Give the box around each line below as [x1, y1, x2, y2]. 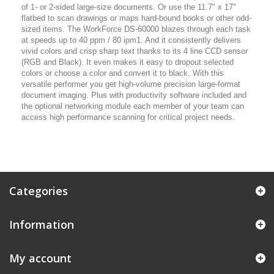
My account [9, 251, 72, 266]
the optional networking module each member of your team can [21, 102, 244, 111]
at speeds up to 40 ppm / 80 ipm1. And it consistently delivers [21, 35, 241, 45]
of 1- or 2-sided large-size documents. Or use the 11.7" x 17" [21, 2, 236, 12]
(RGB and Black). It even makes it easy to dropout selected [21, 57, 234, 67]
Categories [9, 183, 68, 199]
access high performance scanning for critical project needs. [21, 113, 235, 122]
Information [9, 217, 74, 232]
